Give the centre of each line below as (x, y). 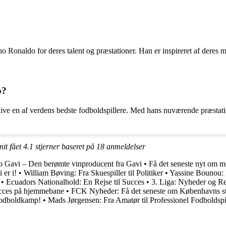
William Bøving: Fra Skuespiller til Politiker (93, 173)
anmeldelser (125, 146)
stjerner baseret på (65, 146)
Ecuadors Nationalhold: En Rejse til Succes (75, 182)
